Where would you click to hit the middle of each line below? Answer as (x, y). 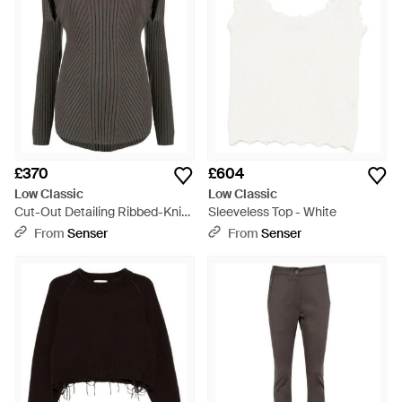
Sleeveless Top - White (272, 212)
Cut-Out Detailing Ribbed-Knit (100, 212)
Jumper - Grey (56, 230)
